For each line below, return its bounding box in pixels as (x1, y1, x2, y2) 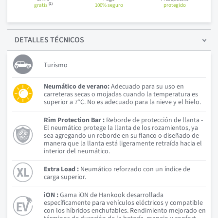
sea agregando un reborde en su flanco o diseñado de (44, 130, 199, 141)
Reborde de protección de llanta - (105, 115, 203, 125)
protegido (163, 1, 186, 9)
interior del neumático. (44, 146, 110, 156)
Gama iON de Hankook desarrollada (58, 190, 163, 200)
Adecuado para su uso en (109, 81, 184, 91)
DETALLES (15, 34, 49, 45)
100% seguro (95, 1, 123, 9)
